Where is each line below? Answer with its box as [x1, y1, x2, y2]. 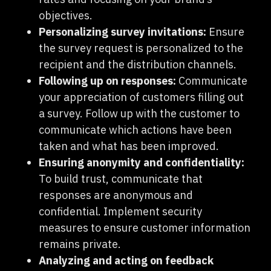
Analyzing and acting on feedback [39, 253, 214, 267]
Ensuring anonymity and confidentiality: [39, 155, 244, 169]
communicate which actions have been [39, 122, 232, 137]
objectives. [39, 8, 93, 22]
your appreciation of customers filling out [39, 90, 244, 104]
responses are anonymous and [39, 188, 193, 202]
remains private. [39, 237, 121, 251]
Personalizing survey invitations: [39, 24, 206, 39]
